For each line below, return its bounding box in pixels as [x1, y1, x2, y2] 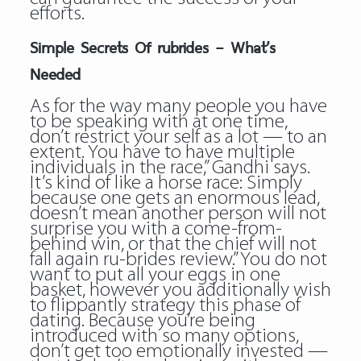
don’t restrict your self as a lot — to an [29, 127, 327, 147]
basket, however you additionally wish [29, 280, 331, 301]
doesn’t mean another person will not [29, 204, 326, 224]
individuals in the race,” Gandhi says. [29, 158, 310, 178]
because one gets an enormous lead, [29, 189, 320, 209]
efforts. [29, 4, 85, 24]
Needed [29, 62, 81, 85]
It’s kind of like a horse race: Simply [29, 173, 302, 193]
